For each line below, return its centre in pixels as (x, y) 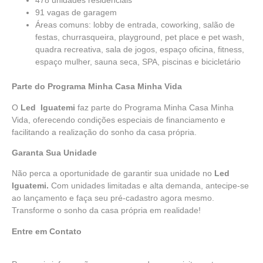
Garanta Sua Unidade (54, 152)
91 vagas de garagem (76, 13)
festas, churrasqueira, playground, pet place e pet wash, (140, 37)
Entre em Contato (47, 231)
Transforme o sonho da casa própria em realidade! (106, 210)
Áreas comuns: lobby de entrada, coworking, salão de (135, 25)
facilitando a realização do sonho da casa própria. (104, 132)
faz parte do (100, 107)
